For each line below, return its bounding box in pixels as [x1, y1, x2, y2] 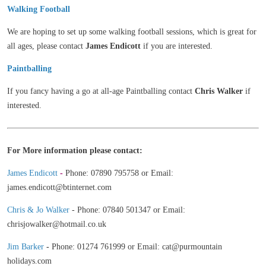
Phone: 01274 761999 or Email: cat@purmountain [52, 242, 222, 252]
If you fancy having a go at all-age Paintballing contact [7, 87, 195, 96]
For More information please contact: [7, 146, 142, 156]
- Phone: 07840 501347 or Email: [72, 205, 185, 215]
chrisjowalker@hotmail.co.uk [7, 220, 106, 229]
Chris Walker [195, 87, 243, 96]
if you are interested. [141, 42, 213, 51]
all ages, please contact [7, 42, 85, 51]
